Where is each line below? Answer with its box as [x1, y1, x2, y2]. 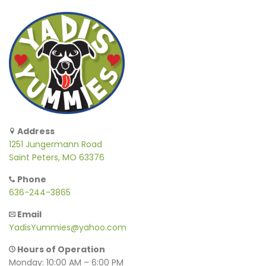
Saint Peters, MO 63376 [9, 151, 104, 164]
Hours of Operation [15, 243, 106, 256]
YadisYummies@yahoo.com [9, 221, 126, 234]
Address [15, 125, 55, 138]
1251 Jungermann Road [9, 138, 102, 151]
